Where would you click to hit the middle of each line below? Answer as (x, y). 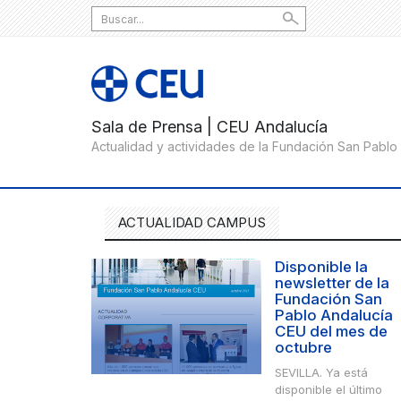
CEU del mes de (331, 332)
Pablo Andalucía (334, 316)
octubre (303, 348)
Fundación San (328, 299)
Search (114, 14)
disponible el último (328, 390)
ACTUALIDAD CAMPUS (192, 223)
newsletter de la (332, 283)
